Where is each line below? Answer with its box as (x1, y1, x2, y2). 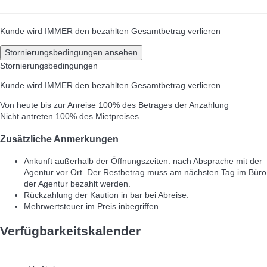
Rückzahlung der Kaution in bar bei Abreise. (24, 190, 189, 200)
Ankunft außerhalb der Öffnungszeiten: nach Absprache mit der (24, 156, 262, 166)
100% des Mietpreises (55, 111, 139, 122)
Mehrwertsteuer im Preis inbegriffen (24, 201, 159, 212)
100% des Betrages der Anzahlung (98, 100, 229, 110)
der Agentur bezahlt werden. (24, 179, 131, 189)
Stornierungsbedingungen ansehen (5, 48, 138, 58)
